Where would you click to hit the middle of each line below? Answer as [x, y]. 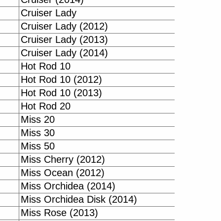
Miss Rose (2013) [59, 213]
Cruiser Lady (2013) [64, 39]
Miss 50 [38, 146]
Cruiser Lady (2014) [64, 53]
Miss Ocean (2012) [63, 173]
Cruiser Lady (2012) [64, 26]
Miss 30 [38, 133]
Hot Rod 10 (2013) [61, 93]
